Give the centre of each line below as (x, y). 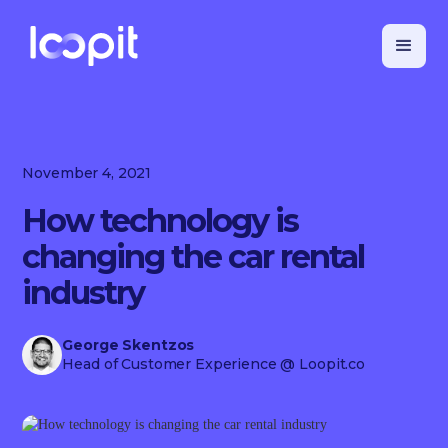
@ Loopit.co (320, 364)
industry (83, 292)
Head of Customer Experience (169, 364)
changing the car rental (193, 256)
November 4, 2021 (87, 173)
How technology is (160, 220)
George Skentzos (128, 345)
